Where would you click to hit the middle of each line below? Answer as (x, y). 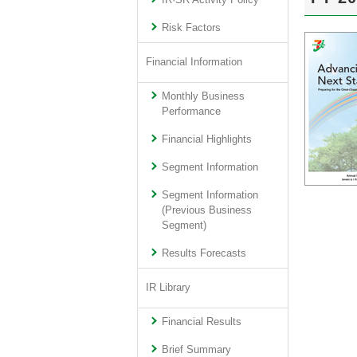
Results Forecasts (204, 253)
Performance (192, 112)
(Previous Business (207, 210)
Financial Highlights (207, 139)
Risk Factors (192, 28)
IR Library (168, 288)
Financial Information (194, 62)
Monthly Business (204, 96)
